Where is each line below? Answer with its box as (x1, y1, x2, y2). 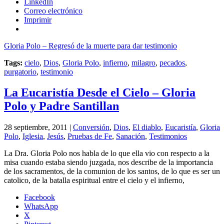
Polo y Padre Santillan (4, 99, 119, 113)
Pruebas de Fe (67, 132, 112, 141)
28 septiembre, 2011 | (4, 123, 73, 132)
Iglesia (22, 132, 43, 141)
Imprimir (24, 15, 51, 24)
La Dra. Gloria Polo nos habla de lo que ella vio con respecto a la (4, 149, 209, 158)
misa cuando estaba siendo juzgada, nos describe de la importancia (4, 158, 213, 167)
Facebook (24, 193, 55, 202)
